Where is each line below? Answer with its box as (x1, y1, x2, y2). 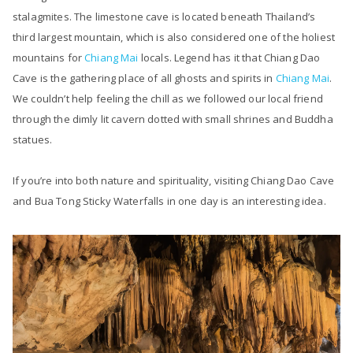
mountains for (13, 50, 85, 65)
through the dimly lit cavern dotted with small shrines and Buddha (13, 112, 333, 127)
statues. (13, 132, 53, 147)
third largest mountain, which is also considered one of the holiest (13, 30, 336, 45)
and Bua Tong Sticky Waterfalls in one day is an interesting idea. (13, 194, 329, 209)
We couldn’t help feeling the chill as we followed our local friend (13, 91, 323, 106)
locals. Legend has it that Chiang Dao (138, 50, 321, 65)
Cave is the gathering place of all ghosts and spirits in (13, 71, 276, 86)
